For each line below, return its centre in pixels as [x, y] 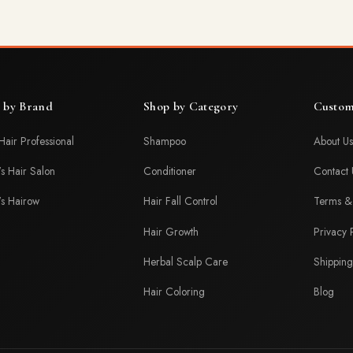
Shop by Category [191, 106]
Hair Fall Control [181, 201]
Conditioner [170, 171]
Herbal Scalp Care [186, 261]
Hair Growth [171, 231]
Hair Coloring [175, 291]
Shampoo [165, 141]
